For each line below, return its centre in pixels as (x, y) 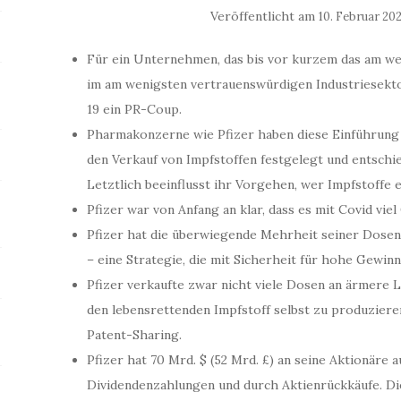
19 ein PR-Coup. (135, 109)
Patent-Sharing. (135, 335)
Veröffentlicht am (265, 16)
